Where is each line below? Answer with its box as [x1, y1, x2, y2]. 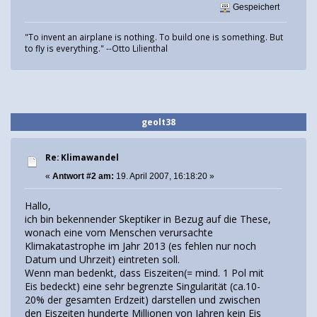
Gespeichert [231, 2, 280, 13]
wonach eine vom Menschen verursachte [25, 226, 213, 240]
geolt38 [142, 115, 175, 128]
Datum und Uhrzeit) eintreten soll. [25, 253, 180, 267]
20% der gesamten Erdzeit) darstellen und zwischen [25, 293, 260, 307]
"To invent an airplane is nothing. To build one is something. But [25, 30, 283, 42]
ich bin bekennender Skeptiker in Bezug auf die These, [25, 212, 271, 226]
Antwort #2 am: [52, 171, 114, 181]
